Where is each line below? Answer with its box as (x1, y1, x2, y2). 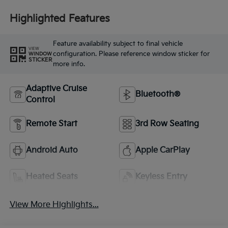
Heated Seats (25, 172, 78, 182)
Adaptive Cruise (25, 83, 87, 94)
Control (25, 95, 55, 105)
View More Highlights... (9, 199, 99, 210)
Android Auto (25, 145, 78, 155)
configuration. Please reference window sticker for (52, 50, 210, 59)
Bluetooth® (135, 89, 180, 99)
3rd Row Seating (135, 119, 199, 129)
